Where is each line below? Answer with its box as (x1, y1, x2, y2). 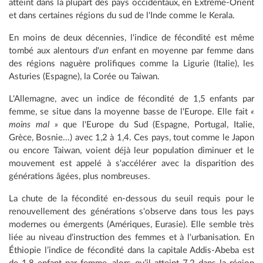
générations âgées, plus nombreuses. (9, 172, 153, 181)
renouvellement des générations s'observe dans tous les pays (9, 207, 254, 217)
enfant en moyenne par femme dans (108, 46, 255, 56)
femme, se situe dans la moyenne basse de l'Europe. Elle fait (9, 107, 251, 117)
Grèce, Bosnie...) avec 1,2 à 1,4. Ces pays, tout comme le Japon (9, 133, 254, 143)
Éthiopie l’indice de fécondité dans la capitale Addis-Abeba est (9, 246, 254, 255)
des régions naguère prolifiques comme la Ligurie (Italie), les (9, 59, 254, 69)
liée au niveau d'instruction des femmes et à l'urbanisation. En (9, 233, 254, 242)
